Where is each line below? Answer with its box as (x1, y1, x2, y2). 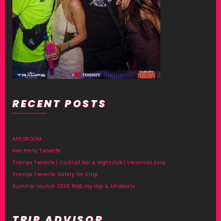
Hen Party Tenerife (12, 147, 60, 154)
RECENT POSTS (12, 97, 107, 110)
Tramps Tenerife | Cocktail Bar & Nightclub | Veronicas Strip (12, 159, 166, 166)
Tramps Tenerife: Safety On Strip (12, 171, 97, 178)
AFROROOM (12, 136, 41, 142)
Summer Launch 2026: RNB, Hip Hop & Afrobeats (12, 183, 135, 189)
